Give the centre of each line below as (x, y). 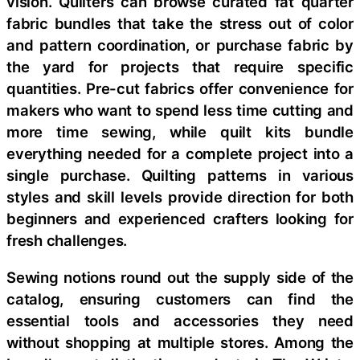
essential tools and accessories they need (180, 320)
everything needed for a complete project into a (180, 153)
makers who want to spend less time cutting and (180, 110)
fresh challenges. (67, 240)
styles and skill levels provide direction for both (180, 197)
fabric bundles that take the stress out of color (180, 23)
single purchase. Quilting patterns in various (180, 175)
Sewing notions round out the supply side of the (180, 277)
